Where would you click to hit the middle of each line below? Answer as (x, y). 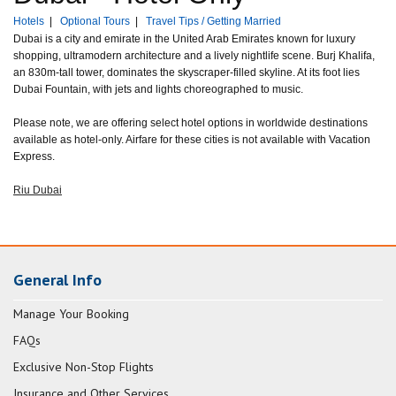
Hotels (29, 21)
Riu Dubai (38, 190)
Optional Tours (95, 21)
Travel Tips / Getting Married (213, 21)
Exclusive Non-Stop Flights (84, 366)
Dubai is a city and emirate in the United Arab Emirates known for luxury (184, 38)
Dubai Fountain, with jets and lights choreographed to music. (158, 89)
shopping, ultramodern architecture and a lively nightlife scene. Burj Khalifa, (194, 55)
